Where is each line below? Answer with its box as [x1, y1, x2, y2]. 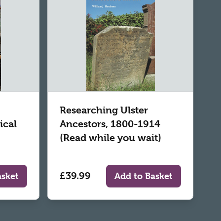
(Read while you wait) [60, 132, 161, 144]
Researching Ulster [60, 104, 148, 116]
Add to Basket [114, 170, 173, 181]
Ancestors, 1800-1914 [60, 118, 160, 130]
